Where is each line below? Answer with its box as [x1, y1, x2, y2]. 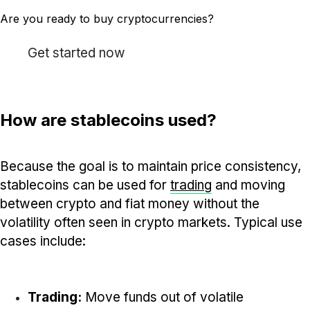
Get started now [28, 45, 125, 62]
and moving [212, 176, 285, 193]
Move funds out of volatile [82, 289, 244, 305]
